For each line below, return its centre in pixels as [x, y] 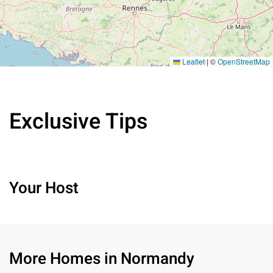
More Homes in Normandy [102, 259]
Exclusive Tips [78, 122]
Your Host [44, 189]
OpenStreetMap [244, 62]
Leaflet [193, 62]
